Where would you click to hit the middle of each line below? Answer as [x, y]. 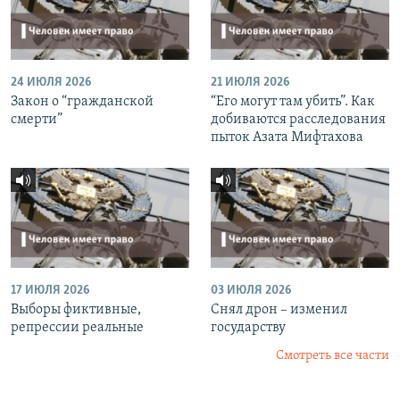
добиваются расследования [298, 119]
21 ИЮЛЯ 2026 [250, 82]
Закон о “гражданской [82, 101]
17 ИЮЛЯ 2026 [50, 291]
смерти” [37, 119]
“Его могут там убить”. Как [293, 101]
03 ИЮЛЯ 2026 [251, 291]
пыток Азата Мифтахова [287, 137]
